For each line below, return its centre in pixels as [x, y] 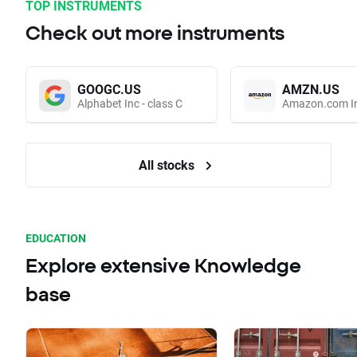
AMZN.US [311, 89]
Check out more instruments [155, 33]
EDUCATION [56, 238]
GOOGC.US [109, 89]
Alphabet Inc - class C [130, 104]
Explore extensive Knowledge [163, 266]
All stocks [168, 165]
